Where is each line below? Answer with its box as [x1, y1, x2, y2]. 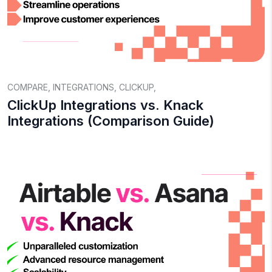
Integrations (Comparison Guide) [7, 113, 214, 129]
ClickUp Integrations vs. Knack [7, 97, 203, 113]
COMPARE [7, 82, 48, 92]
